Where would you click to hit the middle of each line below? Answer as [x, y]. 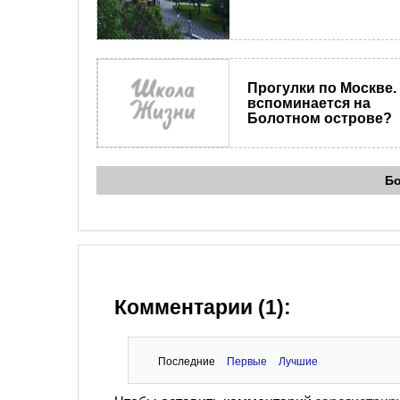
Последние [186, 362]
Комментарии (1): [203, 308]
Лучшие [298, 362]
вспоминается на [308, 104]
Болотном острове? [319, 119]
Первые [246, 362]
